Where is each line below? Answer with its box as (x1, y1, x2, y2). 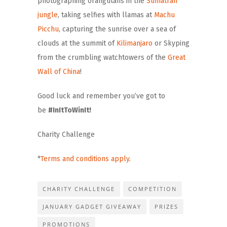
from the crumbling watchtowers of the (37, 53, 168, 62)
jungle (37, 10, 58, 19)
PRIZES (155, 202, 178, 210)
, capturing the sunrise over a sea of (59, 24, 176, 33)
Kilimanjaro (117, 39, 153, 48)
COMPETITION (128, 184, 177, 193)
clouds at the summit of (37, 39, 117, 48)
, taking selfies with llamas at (58, 10, 154, 19)
